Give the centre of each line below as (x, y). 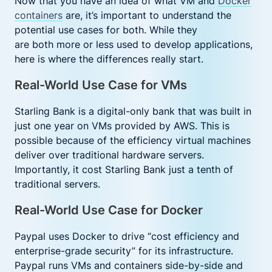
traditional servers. (57, 184)
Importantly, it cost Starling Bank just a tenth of (124, 169)
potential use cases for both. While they (106, 30)
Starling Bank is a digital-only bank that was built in (133, 111)
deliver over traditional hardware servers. (109, 155)
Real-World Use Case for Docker (109, 210)
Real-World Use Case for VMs (101, 85)
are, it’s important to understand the (147, 15)
